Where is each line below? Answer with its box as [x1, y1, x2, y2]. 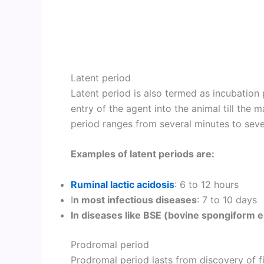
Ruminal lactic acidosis [71, 178, 174, 190]
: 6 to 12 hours [174, 178, 239, 190]
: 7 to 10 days [197, 193, 257, 206]
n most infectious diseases [73, 193, 197, 206]
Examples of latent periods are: [71, 148, 214, 160]
